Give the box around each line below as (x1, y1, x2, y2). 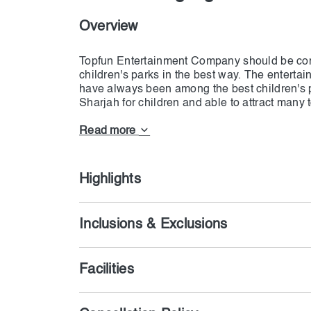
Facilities (79, 263, 134, 277)
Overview (79, 20, 138, 34)
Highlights (79, 173, 141, 187)
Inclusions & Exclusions (79, 218, 228, 232)
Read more (79, 126, 139, 137)
